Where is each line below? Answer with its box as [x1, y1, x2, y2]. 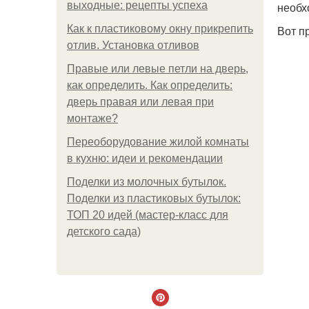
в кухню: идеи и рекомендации [67, 152, 223, 164]
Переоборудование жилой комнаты [67, 136, 249, 148]
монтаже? [67, 112, 118, 124]
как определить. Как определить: [67, 79, 232, 91]
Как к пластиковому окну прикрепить [67, 23, 253, 34]
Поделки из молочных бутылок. [67, 176, 226, 188]
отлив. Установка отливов [67, 39, 199, 51]
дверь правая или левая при [67, 96, 214, 108]
